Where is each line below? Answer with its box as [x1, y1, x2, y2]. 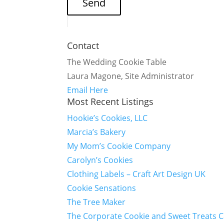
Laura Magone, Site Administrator [67, 70, 194, 81]
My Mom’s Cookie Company [67, 140, 171, 151]
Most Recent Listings [67, 95, 154, 107]
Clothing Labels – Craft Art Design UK [67, 168, 206, 179]
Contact [67, 39, 99, 51]
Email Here [67, 84, 108, 95]
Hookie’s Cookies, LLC [67, 112, 148, 123]
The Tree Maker [67, 196, 126, 207]
